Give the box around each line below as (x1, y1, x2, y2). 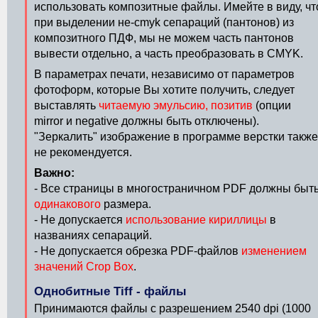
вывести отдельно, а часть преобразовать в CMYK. (34, 48, 303, 60)
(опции (253, 99, 291, 111)
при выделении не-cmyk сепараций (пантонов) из (34, 16, 294, 28)
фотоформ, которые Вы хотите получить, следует (34, 84, 295, 96)
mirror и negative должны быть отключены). (34, 115, 259, 127)
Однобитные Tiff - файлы (34, 285, 187, 298)
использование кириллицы (126, 214, 267, 226)
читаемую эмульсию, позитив (99, 99, 253, 111)
